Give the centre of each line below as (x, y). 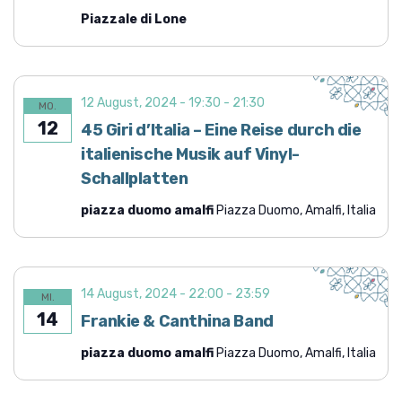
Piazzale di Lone (134, 19)
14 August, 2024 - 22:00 (152, 293)
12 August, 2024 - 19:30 (151, 102)
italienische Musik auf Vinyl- (190, 154)
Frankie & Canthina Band (177, 321)
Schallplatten (135, 178)
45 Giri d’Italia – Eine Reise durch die (221, 130)
